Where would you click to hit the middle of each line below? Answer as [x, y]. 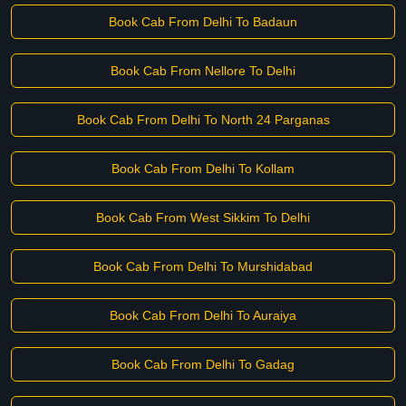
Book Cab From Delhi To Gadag [203, 364]
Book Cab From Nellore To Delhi [203, 71]
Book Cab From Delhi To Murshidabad [203, 266]
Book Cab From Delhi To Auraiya [203, 315]
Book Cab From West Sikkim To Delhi [203, 217]
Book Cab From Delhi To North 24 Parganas [203, 120]
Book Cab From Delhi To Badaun [203, 22]
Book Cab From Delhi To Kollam [203, 169]
